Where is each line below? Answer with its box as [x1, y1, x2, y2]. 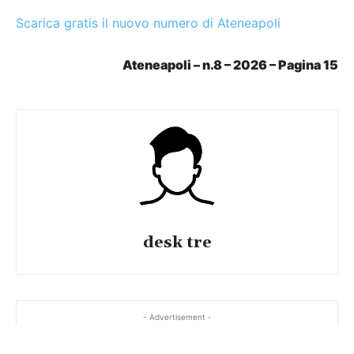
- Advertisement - [142, 311, 212, 322]
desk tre [142, 232, 212, 253]
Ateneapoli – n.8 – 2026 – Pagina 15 [122, 56, 338, 73]
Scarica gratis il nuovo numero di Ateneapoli [16, 14, 281, 31]
